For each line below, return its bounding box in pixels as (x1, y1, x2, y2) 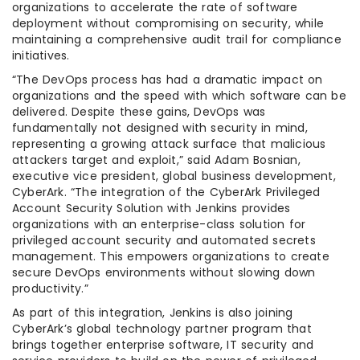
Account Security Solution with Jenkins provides (12, 200, 291, 216)
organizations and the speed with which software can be (12, 88, 346, 104)
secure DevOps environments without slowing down (12, 264, 316, 280)
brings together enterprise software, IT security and (12, 337, 314, 353)
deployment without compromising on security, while (12, 15, 325, 31)
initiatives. (12, 47, 70, 63)
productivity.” (12, 280, 88, 297)
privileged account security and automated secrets (12, 232, 316, 248)
